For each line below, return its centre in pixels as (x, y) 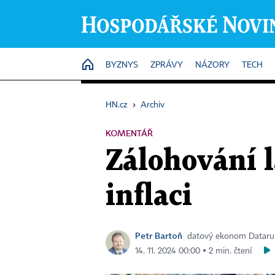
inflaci (149, 196)
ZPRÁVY (167, 65)
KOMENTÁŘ (129, 133)
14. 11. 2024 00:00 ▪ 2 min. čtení (193, 251)
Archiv (153, 105)
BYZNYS (122, 65)
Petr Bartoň (159, 235)
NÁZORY (212, 65)
